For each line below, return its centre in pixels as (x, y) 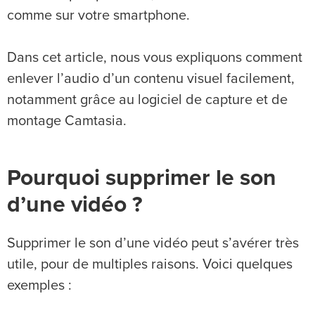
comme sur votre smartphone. (98, 15)
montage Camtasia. (67, 121)
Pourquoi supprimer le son (142, 178)
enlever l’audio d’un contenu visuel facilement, (151, 78)
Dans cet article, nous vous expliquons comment (155, 57)
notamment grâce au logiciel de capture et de (147, 99)
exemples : (39, 285)
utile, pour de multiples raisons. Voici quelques (150, 264)
